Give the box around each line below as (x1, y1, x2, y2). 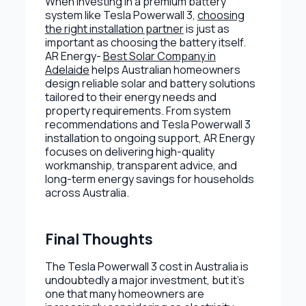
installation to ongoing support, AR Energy (44, 130, 255, 145)
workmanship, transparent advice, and (44, 157, 237, 173)
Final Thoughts (44, 228, 153, 249)
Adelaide (44, 61, 89, 77)
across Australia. (44, 184, 129, 200)
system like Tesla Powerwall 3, (44, 7, 197, 23)
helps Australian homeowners (89, 61, 240, 77)
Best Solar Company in (102, 48, 216, 64)
